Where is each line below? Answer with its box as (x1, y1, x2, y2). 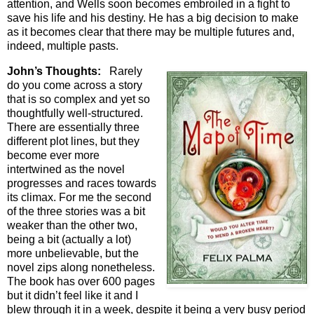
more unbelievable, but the (7, 247, 139, 259)
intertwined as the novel (7, 163, 125, 175)
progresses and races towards (7, 177, 156, 189)
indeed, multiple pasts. (7, 40, 118, 53)
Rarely (101, 64, 142, 77)
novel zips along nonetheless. (7, 261, 155, 273)
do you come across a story (7, 78, 142, 91)
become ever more (7, 149, 100, 161)
